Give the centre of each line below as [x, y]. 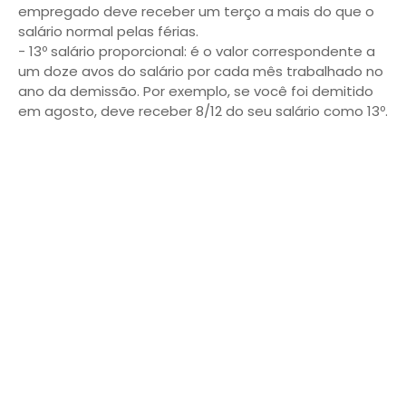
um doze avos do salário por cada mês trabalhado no [201, 71]
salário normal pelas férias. [108, 31]
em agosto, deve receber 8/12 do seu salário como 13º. [203, 111]
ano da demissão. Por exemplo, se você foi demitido [196, 91]
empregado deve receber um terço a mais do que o [196, 11]
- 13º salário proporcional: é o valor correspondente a [197, 51]
